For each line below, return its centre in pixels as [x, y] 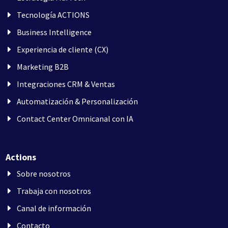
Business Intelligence [54, 32]
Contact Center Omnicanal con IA [75, 119]
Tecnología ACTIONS [53, 15]
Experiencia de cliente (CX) [63, 50]
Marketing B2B [43, 67]
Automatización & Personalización [78, 102]
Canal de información [54, 208]
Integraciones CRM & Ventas [66, 84]
